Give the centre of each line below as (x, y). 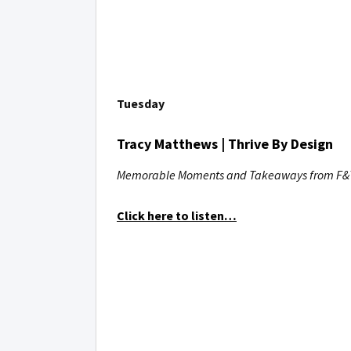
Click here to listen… (177, 215)
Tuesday (141, 103)
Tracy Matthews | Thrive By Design (225, 144)
